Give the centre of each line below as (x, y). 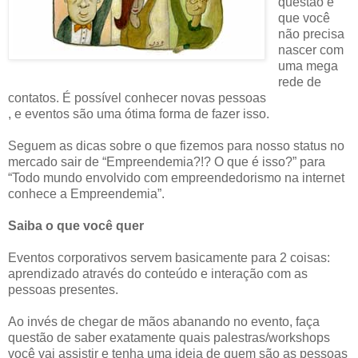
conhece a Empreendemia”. (86, 193)
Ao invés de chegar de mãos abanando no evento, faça (164, 321)
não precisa (311, 34)
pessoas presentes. (63, 289)
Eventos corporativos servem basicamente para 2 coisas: (169, 257)
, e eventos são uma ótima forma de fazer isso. (139, 113)
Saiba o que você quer (76, 225)
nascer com (310, 50)
